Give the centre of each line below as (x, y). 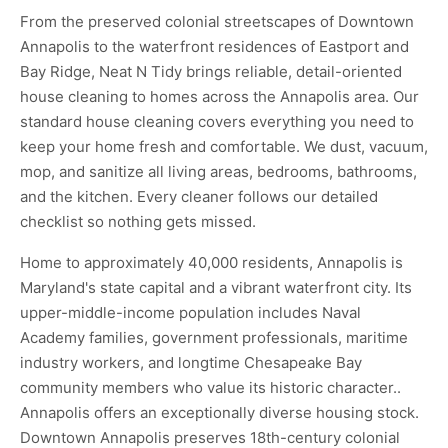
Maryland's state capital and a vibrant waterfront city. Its (216, 287)
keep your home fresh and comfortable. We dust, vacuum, (224, 146)
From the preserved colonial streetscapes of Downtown (217, 21)
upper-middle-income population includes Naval (190, 312)
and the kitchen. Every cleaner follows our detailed (199, 196)
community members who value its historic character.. (210, 387)
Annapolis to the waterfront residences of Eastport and (214, 46)
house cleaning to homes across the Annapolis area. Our (219, 96)
